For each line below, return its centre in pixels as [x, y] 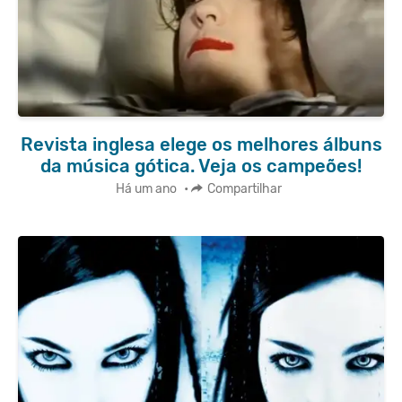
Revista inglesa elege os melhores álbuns [201, 145]
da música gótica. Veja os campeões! [201, 166]
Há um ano [146, 188]
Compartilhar [245, 188]
